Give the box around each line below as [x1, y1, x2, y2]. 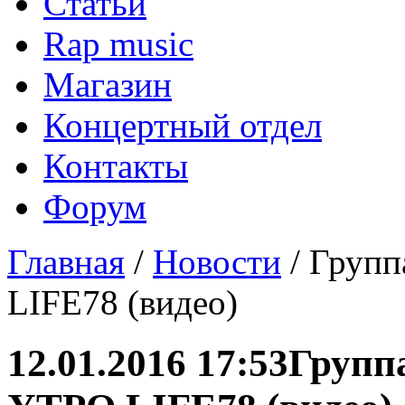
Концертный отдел [43, 106, 322, 145]
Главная [7, 242, 125, 281]
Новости [153, 242, 281, 281]
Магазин [43, 65, 172, 104]
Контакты [43, 146, 188, 185]
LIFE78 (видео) [7, 283, 238, 322]
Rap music [43, 24, 193, 63]
